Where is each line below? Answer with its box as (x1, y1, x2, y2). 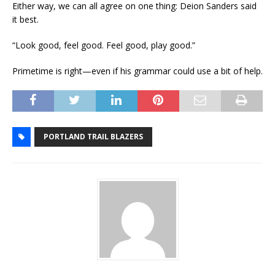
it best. (12, 14, 39, 26)
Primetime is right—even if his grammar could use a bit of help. (12, 65, 263, 77)
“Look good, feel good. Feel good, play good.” (12, 39, 195, 52)
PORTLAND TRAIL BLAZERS (44, 131, 143, 142)
